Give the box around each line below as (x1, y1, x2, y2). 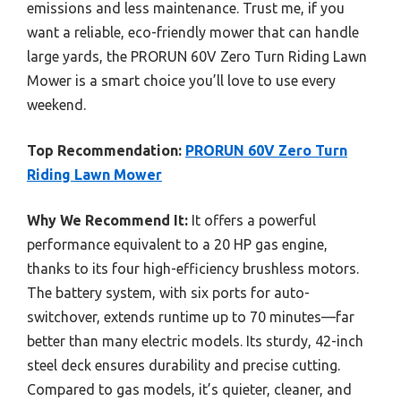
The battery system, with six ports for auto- (27, 284, 310, 301)
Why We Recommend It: (27, 211, 188, 228)
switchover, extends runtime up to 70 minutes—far (27, 308, 354, 325)
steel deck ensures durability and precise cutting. (27, 356, 340, 373)
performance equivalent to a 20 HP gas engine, (27, 235, 328, 252)
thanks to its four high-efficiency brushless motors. (27, 260, 359, 277)
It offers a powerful (188, 211, 316, 228)
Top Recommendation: (27, 141, 182, 158)
